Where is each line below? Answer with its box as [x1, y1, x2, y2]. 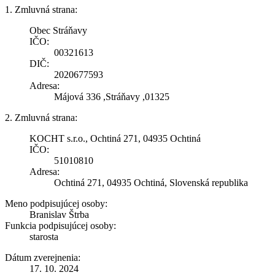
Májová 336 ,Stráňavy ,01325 [54, 91, 169, 102]
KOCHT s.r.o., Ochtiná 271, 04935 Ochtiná [29, 133, 201, 144]
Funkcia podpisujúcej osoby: [5, 220, 116, 231]
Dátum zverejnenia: [5, 252, 80, 263]
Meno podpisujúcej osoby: [5, 198, 107, 209]
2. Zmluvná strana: [5, 112, 77, 123]
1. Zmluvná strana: [5, 4, 77, 15]
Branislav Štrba [29, 209, 89, 220]
